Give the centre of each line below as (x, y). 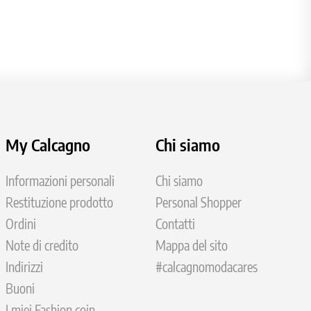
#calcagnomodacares (207, 267)
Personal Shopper (199, 203)
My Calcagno (48, 145)
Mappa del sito (192, 246)
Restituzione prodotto (59, 203)
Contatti (176, 224)
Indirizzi (24, 267)
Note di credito (42, 246)
